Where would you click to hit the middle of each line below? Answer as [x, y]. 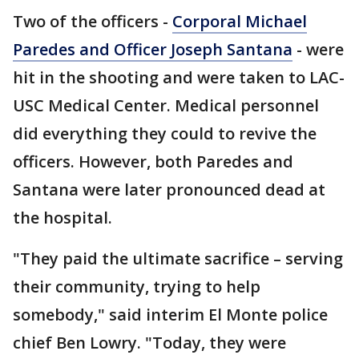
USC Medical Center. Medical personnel [166, 105]
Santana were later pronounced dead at [169, 190]
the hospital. [67, 218]
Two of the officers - [93, 21]
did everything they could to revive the [165, 133]
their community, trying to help [137, 286]
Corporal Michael [240, 21]
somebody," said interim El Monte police [170, 315]
